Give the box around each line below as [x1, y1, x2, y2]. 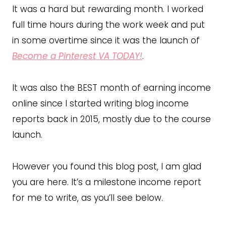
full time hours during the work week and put [12, 18, 205, 31]
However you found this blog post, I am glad [12, 160, 201, 173]
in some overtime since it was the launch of [12, 34, 200, 46]
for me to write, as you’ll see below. [12, 191, 163, 204]
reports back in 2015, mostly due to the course [12, 112, 211, 125]
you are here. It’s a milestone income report [12, 176, 201, 188]
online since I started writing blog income [12, 97, 189, 109]
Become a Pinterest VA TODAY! [12, 49, 142, 62]
